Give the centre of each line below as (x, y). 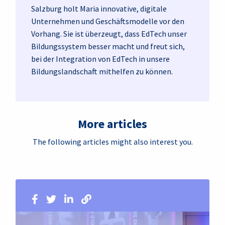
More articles (113, 124)
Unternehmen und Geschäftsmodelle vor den (108, 21)
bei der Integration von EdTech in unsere (100, 59)
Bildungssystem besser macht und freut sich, (108, 46)
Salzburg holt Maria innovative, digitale (99, 8)
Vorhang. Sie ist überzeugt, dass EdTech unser (109, 33)
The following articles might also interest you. (113, 141)
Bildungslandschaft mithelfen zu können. (102, 71)
